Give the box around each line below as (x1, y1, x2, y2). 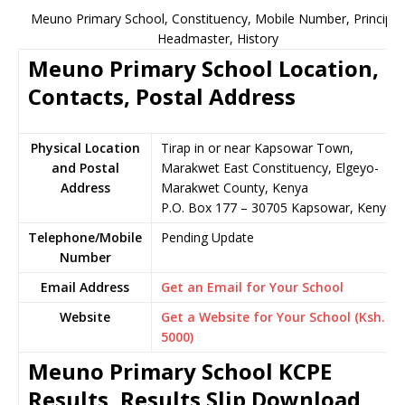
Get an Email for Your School (161, 278, 344, 296)
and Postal (51, 159, 119, 176)
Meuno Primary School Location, (28, 53, 379, 83)
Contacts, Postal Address (28, 81, 296, 111)
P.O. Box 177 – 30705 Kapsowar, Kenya (161, 199, 393, 216)
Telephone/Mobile (28, 229, 142, 246)
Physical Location (30, 139, 140, 156)
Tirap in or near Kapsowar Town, (161, 139, 353, 156)
